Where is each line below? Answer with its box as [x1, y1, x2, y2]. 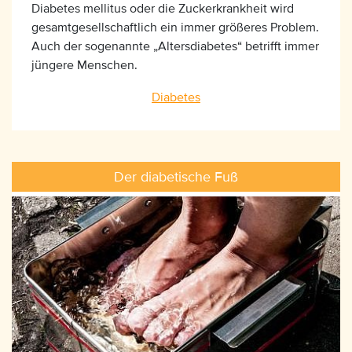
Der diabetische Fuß [114, 167, 238, 185]
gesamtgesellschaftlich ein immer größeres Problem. [31, 19, 319, 35]
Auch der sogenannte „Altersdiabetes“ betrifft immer [31, 38, 319, 54]
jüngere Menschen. [31, 57, 137, 73]
